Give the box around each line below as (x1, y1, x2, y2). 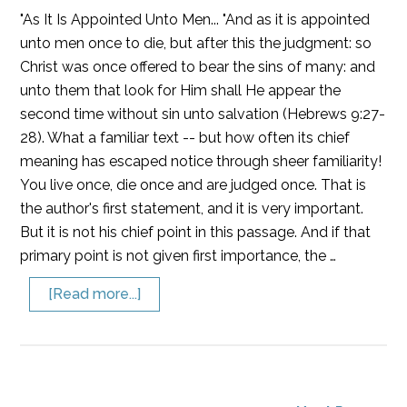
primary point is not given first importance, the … (20, 247, 337, 264)
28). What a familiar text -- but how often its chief (20, 129, 351, 146)
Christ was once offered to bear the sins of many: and (20, 58, 376, 75)
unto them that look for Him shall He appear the (20, 82, 342, 99)
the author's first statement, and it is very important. (20, 200, 364, 217)
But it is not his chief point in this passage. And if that (20, 223, 372, 241)
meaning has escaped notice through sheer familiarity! (20, 153, 382, 170)
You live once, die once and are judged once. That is (20, 176, 367, 194)
